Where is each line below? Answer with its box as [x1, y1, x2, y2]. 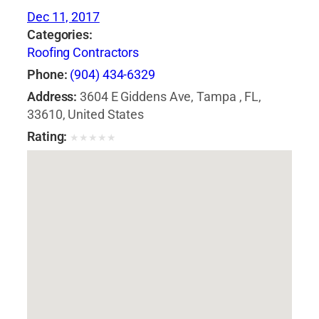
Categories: [27, 27, 93, 43]
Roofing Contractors [27, 45, 140, 61]
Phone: [27, 67, 68, 83]
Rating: [27, 129, 68, 145]
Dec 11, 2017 [27, 9, 100, 26]
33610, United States [27, 107, 144, 123]
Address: [27, 89, 78, 105]
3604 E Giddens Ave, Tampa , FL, [80, 89, 262, 105]
